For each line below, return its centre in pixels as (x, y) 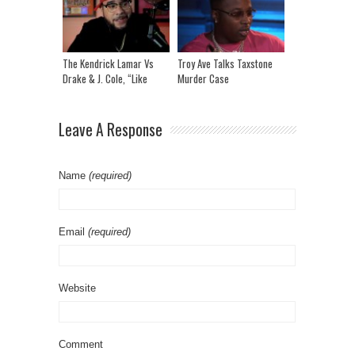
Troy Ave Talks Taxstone (225, 63)
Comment (81, 344)
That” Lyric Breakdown (107, 93)
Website (77, 288)
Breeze (192, 12)
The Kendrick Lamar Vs (108, 63)
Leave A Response (111, 130)
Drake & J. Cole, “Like (105, 78)
